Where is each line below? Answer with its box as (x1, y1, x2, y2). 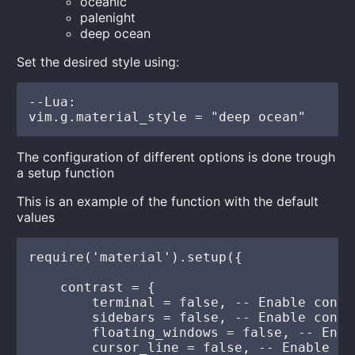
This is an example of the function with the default (17, 193, 319, 209)
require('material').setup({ (29, 249, 243, 265)
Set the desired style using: (17, 53, 180, 70)
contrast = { (29, 279, 156, 295)
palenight (80, 9, 136, 25)
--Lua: (29, 94, 77, 109)
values (17, 208, 55, 225)
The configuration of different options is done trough (17, 148, 336, 165)
